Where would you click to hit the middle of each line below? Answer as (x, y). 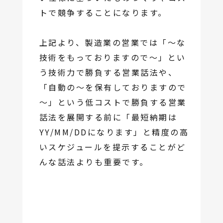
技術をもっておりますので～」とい (112, 57)
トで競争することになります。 (103, 13)
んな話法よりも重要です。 (94, 162)
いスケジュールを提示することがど (112, 147)
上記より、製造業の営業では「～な (112, 43)
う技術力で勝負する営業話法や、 (108, 72)
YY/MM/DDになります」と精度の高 (114, 132)
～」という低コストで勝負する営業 (113, 102)
